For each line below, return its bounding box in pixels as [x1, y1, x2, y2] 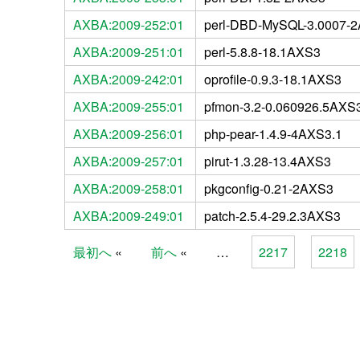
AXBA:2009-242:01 [72, 69, 184, 88]
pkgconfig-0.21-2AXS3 [203, 178, 333, 198]
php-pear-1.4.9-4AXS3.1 [203, 124, 342, 143]
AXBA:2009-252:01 [72, 14, 184, 34]
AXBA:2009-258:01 [72, 178, 184, 198]
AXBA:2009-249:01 [72, 206, 184, 225]
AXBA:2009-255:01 [72, 96, 184, 116]
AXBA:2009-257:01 [72, 151, 184, 170]
